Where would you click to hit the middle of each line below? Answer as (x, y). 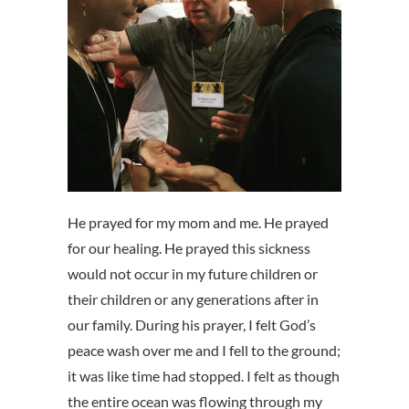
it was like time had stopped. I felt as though (204, 376)
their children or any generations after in (193, 299)
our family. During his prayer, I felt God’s (192, 325)
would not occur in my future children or (193, 274)
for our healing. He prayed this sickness (189, 248)
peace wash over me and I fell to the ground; (204, 351)
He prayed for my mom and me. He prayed (198, 223)
